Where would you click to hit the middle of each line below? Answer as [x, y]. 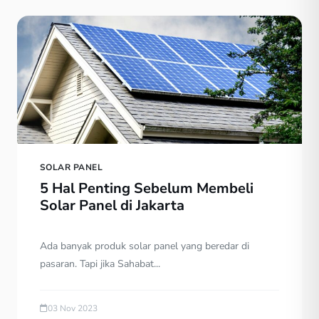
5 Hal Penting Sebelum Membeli [147, 188]
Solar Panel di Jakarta [112, 205]
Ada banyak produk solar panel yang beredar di [145, 246]
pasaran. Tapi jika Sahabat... [100, 263]
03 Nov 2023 [73, 308]
